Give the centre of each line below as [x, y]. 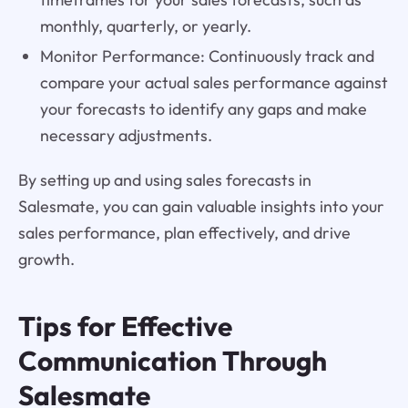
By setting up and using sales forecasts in [164, 180]
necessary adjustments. [126, 136]
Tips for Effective [125, 326]
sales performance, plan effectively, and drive [184, 233]
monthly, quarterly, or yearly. [145, 26]
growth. [46, 260]
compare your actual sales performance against [214, 83]
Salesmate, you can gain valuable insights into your [201, 207]
